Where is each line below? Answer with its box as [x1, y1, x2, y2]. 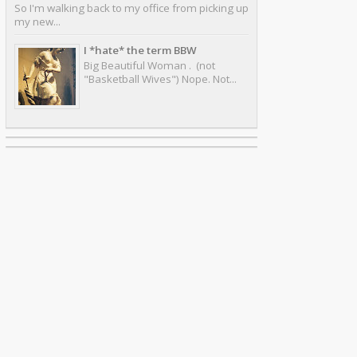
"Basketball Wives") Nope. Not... [84, 72, 237, 87]
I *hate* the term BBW [84, 42, 197, 57]
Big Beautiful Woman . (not [84, 58, 215, 73]
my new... [14, 14, 61, 29]
